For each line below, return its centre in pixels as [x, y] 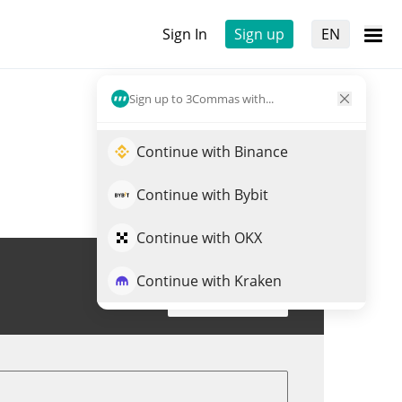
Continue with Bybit [202, 195]
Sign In [185, 34]
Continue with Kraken [209, 281]
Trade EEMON [228, 301]
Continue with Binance [212, 152]
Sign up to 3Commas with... [201, 98]
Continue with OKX [199, 238]
